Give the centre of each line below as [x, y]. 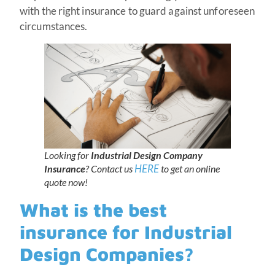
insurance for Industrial [126, 232]
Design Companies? [107, 254]
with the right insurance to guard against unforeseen [137, 11]
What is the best [93, 210]
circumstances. [55, 26]
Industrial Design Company [146, 155]
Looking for [67, 155]
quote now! [66, 182]
